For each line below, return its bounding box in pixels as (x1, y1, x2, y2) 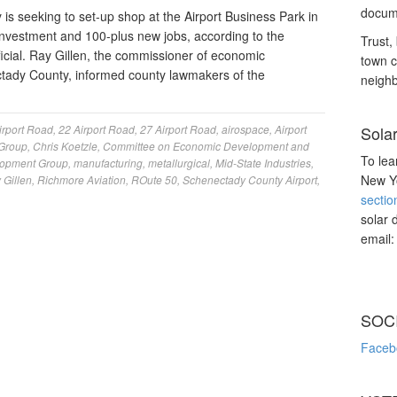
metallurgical (148, 155, 210, 170)
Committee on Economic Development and (103, 138, 309, 153)
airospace (222, 121, 269, 136)
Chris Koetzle (33, 138, 97, 153)
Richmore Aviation (37, 172, 126, 187)
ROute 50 (131, 172, 177, 187)
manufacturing (74, 155, 143, 170)
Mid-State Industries (215, 155, 311, 170)
